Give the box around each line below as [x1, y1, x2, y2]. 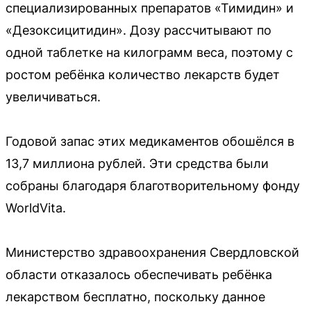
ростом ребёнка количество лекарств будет [6, 67, 280, 82]
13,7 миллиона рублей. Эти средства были [6, 156, 269, 171]
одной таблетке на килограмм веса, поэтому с [6, 45, 293, 60]
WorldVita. [6, 201, 66, 215]
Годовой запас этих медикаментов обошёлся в [6, 134, 294, 149]
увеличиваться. [6, 90, 101, 104]
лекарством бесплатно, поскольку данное [6, 289, 265, 304]
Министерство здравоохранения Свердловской [6, 245, 299, 260]
